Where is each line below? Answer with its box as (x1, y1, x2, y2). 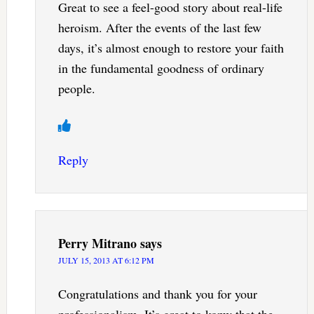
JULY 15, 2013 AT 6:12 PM (57, 254, 154, 266)
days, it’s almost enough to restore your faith (57, 39, 284, 56)
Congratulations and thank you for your (57, 285, 257, 302)
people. (57, 79, 95, 97)
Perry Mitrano (57, 233, 137, 252)
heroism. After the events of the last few (57, 18, 261, 36)
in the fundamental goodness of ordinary (57, 59, 264, 76)
